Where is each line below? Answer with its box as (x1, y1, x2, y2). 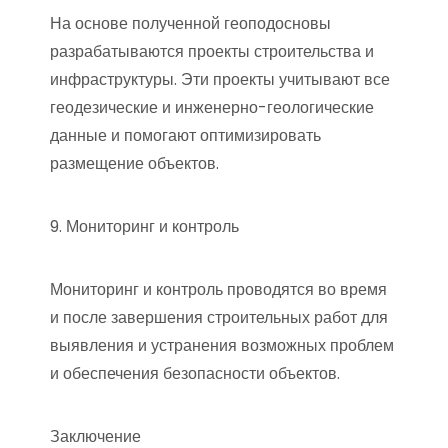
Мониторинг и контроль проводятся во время (50, 278, 387, 301)
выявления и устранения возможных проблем (50, 334, 394, 357)
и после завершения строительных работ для (50, 306, 388, 329)
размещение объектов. (50, 152, 219, 175)
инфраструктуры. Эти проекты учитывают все (50, 68, 390, 91)
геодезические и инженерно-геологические (50, 96, 374, 119)
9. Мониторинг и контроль (50, 215, 239, 238)
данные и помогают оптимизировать (50, 124, 321, 147)
